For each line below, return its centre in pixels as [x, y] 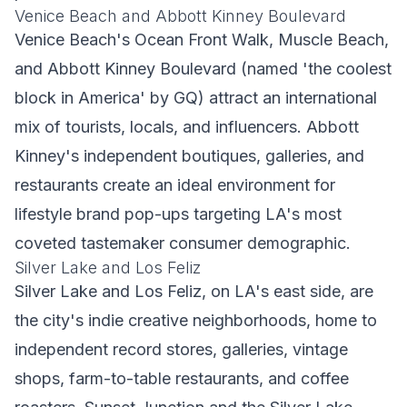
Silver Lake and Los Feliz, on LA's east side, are [194, 291]
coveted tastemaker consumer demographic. [183, 243]
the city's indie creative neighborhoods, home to [196, 320]
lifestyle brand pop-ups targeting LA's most [178, 214]
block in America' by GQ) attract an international [196, 98]
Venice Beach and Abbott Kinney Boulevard [180, 16]
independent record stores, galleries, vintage [181, 349]
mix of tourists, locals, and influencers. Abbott [187, 127]
